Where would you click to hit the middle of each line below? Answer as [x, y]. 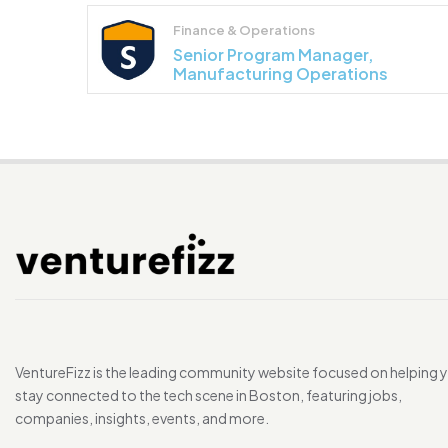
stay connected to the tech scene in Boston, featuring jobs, [208, 395]
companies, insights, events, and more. [142, 418]
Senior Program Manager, [273, 54]
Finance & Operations [244, 30]
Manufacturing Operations [280, 73]
